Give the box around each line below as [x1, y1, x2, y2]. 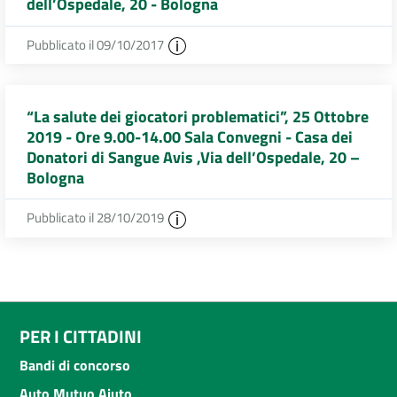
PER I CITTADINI [19, 322, 142, 350]
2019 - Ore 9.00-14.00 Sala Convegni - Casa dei [27, 124, 353, 149]
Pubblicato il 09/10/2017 [27, 34, 167, 55]
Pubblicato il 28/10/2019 [27, 207, 167, 229]
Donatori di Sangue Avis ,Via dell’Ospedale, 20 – [27, 144, 360, 169]
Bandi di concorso [19, 354, 130, 376]
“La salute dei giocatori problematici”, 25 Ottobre [27, 104, 369, 128]
